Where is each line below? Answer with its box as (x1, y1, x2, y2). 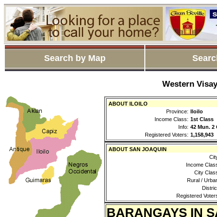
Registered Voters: (145, 132, 188, 138)
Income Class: (155, 116, 188, 123)
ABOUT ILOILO (108, 101, 148, 107)
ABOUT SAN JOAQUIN (108, 146, 167, 153)
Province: (166, 108, 188, 115)
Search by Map (44, 53, 106, 63)
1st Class (190, 116, 214, 123)
